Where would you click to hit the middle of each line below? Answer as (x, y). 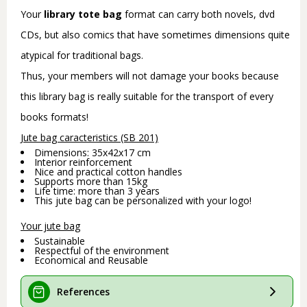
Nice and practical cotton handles (108, 171)
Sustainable (60, 241)
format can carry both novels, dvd (198, 14)
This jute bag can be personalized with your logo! (143, 200)
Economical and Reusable (91, 260)
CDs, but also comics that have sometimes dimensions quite (155, 34)
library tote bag (83, 14)
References (83, 291)
